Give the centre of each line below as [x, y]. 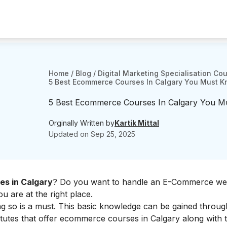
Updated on [70, 134]
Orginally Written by [82, 123]
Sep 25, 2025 [113, 134]
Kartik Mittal [137, 123]
